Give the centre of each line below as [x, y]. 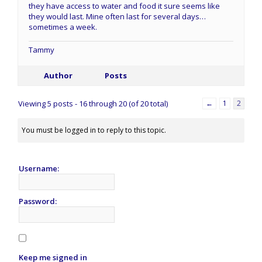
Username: [39, 169]
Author [58, 76]
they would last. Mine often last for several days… [117, 17]
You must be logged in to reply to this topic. [94, 130]
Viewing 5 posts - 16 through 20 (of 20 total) [93, 104]
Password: [38, 201]
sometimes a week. [63, 27]
